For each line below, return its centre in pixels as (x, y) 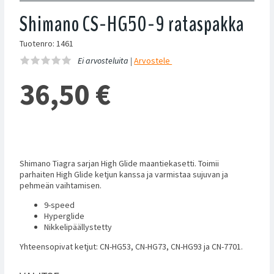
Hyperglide (64, 216)
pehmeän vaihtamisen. (61, 185)
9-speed (59, 205)
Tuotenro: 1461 (46, 43)
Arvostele (153, 61)
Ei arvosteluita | (106, 61)
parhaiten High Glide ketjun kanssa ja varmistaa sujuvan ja (124, 174)
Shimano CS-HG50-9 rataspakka (132, 24)
